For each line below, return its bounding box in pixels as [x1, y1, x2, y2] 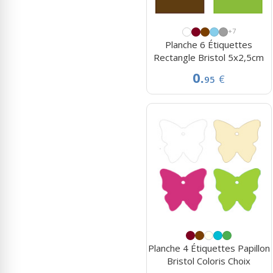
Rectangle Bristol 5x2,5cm [154, 51, 264, 63]
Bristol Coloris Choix [167, 255, 251, 268]
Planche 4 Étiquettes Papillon [147, 242, 270, 255]
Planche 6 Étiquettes [165, 38, 253, 51]
